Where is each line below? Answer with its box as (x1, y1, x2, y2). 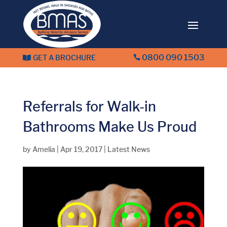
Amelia (32, 145, 57, 154)
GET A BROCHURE (32, 53, 96, 62)
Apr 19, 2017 (60, 145, 104, 154)
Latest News (107, 145, 150, 154)
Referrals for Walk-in (22, 98, 156, 115)
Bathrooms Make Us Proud (22, 119, 197, 135)
